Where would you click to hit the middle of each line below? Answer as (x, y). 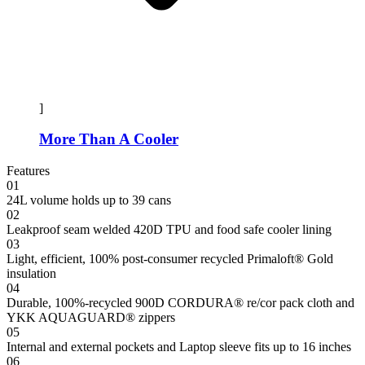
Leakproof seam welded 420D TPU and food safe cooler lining (169, 230)
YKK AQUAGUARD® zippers (91, 318)
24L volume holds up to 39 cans (89, 200)
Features (28, 171)
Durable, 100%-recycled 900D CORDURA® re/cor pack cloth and (180, 303)
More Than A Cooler (109, 139)
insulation (31, 274)
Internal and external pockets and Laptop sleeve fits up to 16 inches (179, 347)
